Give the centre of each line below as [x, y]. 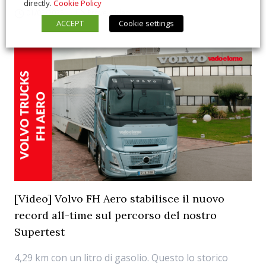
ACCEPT [70, 23]
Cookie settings [146, 23]
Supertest [39, 232]
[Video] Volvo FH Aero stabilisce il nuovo [119, 199]
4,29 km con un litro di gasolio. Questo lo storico [121, 258]
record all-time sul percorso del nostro [115, 215]
